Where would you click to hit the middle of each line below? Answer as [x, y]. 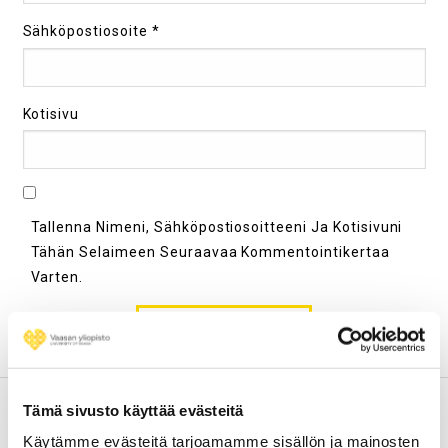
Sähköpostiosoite [87, 31]
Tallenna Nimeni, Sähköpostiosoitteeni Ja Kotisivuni [216, 227]
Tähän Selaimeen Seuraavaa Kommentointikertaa [210, 252]
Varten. [57, 277]
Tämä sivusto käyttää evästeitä [133, 410]
